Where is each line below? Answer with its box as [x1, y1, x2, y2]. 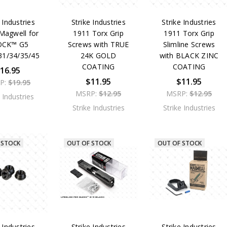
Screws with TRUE [67, 40, 129, 50]
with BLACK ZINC [159, 51, 219, 61]
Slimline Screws [163, 40, 215, 50]
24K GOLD [80, 51, 117, 61]
